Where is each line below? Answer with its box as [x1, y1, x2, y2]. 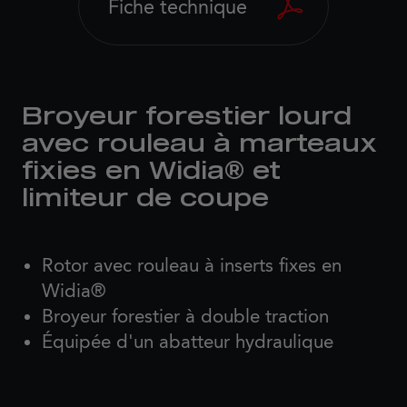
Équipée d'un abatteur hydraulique [41, 331, 333, 353]
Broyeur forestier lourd [22, 105, 352, 130]
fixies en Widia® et [22, 160, 281, 184]
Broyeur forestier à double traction [41, 305, 329, 328]
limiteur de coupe [22, 187, 269, 212]
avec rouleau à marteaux [22, 133, 377, 157]
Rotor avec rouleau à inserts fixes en [41, 254, 342, 277]
